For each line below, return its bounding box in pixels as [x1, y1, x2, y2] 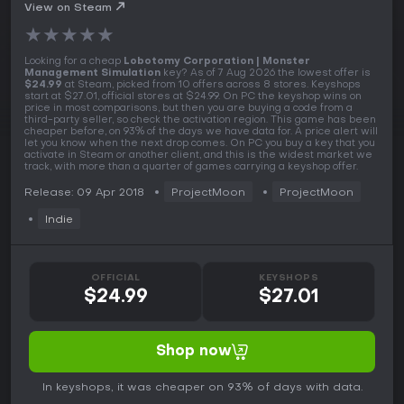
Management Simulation [24, 69, 161, 79]
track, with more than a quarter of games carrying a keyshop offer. [24, 162, 358, 173]
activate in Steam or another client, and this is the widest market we [24, 151, 372, 161]
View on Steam [24, 3, 112, 14]
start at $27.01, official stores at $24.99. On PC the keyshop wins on [24, 92, 362, 103]
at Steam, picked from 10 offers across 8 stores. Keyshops [62, 80, 361, 91]
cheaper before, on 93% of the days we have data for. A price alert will [24, 127, 378, 138]
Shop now [156, 344, 232, 360]
